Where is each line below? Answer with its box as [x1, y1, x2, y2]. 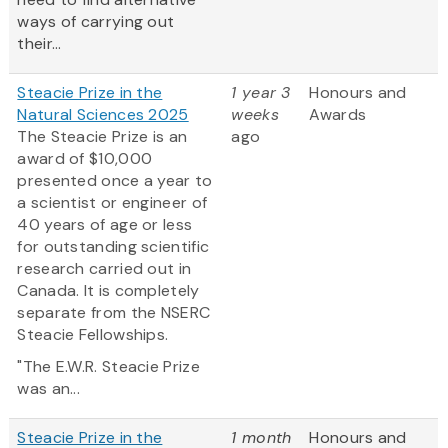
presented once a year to [17, 170, 213, 192]
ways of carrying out [17, 11, 175, 33]
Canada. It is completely [17, 280, 200, 302]
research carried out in [17, 258, 192, 280]
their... [17, 33, 62, 55]
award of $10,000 [17, 148, 153, 170]
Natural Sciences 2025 [17, 104, 189, 126]
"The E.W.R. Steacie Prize [17, 356, 200, 378]
